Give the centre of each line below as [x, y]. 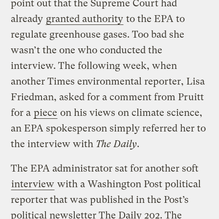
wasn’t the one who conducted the [87, 50]
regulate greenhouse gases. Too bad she [98, 35]
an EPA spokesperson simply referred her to [109, 129]
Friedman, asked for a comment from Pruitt [108, 97]
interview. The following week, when [94, 66]
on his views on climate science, [130, 113]
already [28, 19]
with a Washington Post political [128, 184]
